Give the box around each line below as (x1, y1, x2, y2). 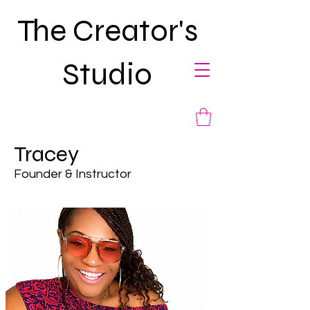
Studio (62, 55, 152, 93)
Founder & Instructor (14, 167, 131, 181)
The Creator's (17, 12, 198, 49)
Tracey (14, 140, 79, 168)
